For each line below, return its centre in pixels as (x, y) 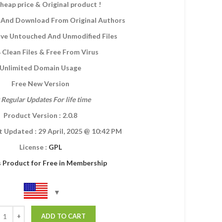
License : (34, 147)
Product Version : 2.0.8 (40, 115)
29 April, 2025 (61, 131)
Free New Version (40, 83)
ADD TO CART (63, 216)
